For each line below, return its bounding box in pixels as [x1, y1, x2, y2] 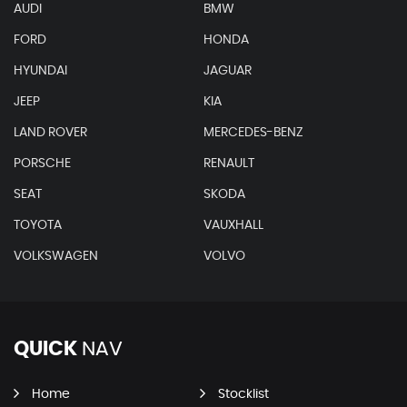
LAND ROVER [14, 125, 87, 139]
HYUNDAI [14, 64, 67, 77]
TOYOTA [14, 218, 62, 232]
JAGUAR [203, 64, 252, 77]
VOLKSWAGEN [14, 249, 98, 263]
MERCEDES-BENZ [203, 125, 303, 139]
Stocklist [217, 387, 269, 401]
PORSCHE [14, 156, 71, 170]
